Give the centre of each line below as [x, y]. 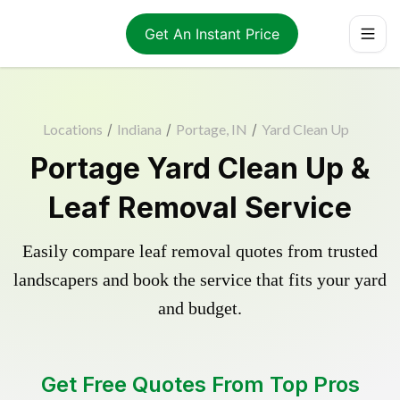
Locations [72, 129]
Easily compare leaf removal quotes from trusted [200, 251]
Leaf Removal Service [200, 208]
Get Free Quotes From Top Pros [200, 384]
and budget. [200, 308]
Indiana [139, 129]
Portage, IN [211, 129]
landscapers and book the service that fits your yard [200, 279]
